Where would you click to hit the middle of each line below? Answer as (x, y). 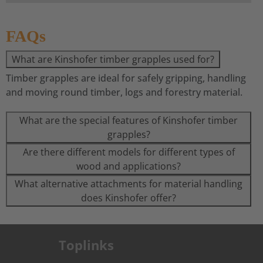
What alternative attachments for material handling (129, 184)
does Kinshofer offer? (129, 198)
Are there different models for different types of (129, 152)
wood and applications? (129, 166)
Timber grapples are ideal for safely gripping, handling (126, 78)
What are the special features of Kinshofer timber (129, 120)
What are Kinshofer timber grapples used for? (113, 59)
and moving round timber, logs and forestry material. (124, 92)
